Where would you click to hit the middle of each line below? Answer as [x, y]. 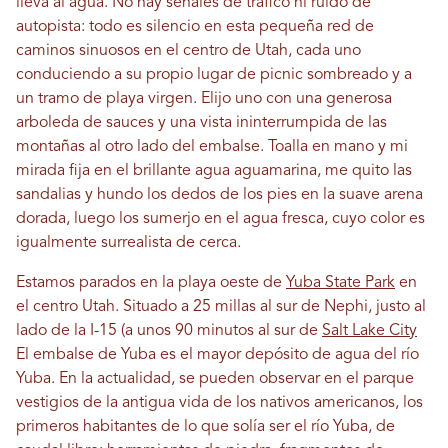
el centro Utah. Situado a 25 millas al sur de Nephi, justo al [221, 307]
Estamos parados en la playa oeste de [151, 283]
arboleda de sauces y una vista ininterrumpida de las [201, 123]
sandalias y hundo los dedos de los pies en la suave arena [219, 195]
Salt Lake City [369, 331]
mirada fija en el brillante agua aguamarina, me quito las [214, 171]
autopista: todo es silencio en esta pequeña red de [195, 27]
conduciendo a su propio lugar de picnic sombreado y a [214, 75]
